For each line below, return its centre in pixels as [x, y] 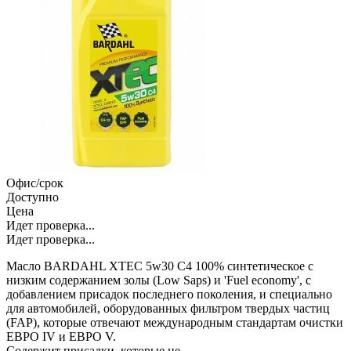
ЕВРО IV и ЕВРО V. [61, 336]
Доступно [33, 197]
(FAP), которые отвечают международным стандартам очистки [175, 322]
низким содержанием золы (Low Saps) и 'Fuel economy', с [159, 280]
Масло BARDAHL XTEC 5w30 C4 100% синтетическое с [160, 266]
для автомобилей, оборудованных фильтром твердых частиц [168, 308]
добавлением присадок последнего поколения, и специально [169, 294]
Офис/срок [35, 183]
